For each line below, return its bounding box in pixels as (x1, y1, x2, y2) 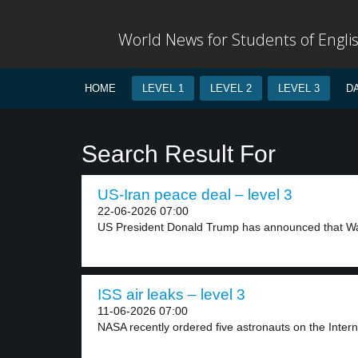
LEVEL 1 (142, 82, 184, 94)
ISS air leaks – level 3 (97, 286, 245, 303)
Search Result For (82, 141, 276, 167)
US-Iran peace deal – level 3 (97, 186, 292, 203)
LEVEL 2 (210, 82, 252, 94)
